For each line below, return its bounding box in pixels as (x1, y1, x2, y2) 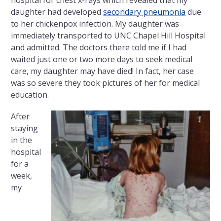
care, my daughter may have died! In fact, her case (11, 66, 194, 77)
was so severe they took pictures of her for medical (11, 77, 200, 89)
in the (11, 135, 33, 146)
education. (11, 89, 49, 101)
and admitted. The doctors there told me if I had (11, 42, 187, 53)
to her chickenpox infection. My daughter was (11, 18, 180, 30)
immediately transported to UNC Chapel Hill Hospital (11, 30, 206, 41)
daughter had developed (11, 6, 104, 18)
